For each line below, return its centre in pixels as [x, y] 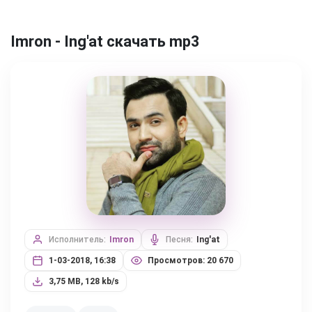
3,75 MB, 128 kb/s [84, 281]
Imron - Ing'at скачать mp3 [105, 41]
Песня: [179, 240]
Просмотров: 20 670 [190, 260]
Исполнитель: [77, 240]
